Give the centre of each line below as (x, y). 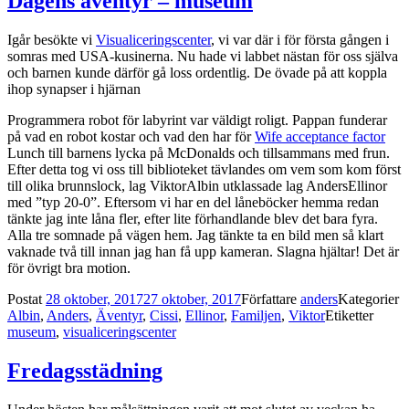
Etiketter (349, 315)
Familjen (256, 315)
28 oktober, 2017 (94, 299)
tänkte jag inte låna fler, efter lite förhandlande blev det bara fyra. (194, 218)
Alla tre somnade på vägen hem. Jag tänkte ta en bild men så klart (195, 235)
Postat (26, 299)
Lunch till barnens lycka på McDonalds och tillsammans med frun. (199, 152)
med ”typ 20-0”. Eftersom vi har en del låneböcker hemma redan (193, 202)
